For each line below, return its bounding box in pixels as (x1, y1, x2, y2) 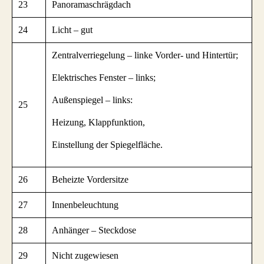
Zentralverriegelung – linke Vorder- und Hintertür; (52, 49, 238, 60)
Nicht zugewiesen (52, 250, 118, 260)
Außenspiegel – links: (52, 94, 133, 105)
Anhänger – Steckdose (52, 225, 136, 235)
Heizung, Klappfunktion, (52, 117, 145, 127)
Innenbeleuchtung (52, 199, 118, 210)
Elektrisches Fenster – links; (52, 72, 156, 82)
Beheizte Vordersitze (52, 174, 128, 184)
